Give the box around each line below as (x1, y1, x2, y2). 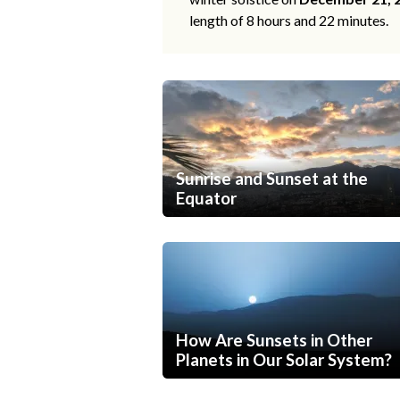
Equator (176, 188, 237, 209)
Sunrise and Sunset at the (176, 169, 368, 189)
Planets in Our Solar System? (176, 350, 392, 371)
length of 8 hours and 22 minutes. (189, 12, 388, 29)
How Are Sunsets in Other (176, 330, 372, 351)
